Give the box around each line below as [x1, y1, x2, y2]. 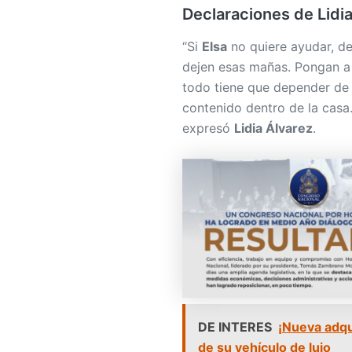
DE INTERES [198, 319, 272, 335]
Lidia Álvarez [234, 119, 313, 136]
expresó [182, 119, 234, 136]
